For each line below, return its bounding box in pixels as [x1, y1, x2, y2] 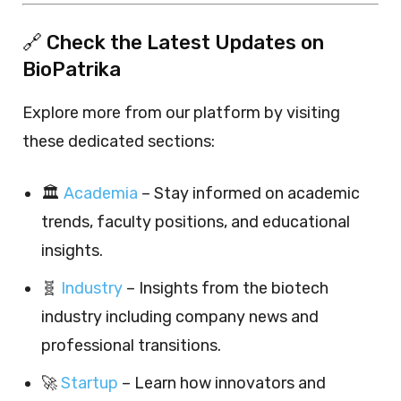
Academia [64, 183, 138, 203]
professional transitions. [41, 335, 221, 355]
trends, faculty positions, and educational [41, 211, 350, 232]
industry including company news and [41, 306, 319, 327]
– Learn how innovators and [118, 372, 326, 393]
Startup [61, 372, 118, 393]
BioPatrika [22, 56, 121, 81]
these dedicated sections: [22, 131, 215, 151]
